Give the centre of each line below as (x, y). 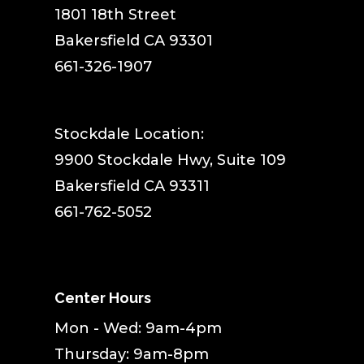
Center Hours (103, 297)
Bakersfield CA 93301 (134, 40)
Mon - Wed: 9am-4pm (139, 328)
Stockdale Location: (130, 134)
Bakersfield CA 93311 (132, 186)
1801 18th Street (116, 14)
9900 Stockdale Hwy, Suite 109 (171, 160)
